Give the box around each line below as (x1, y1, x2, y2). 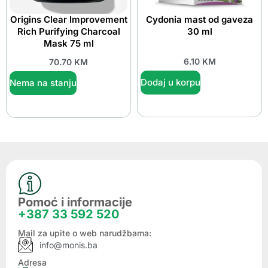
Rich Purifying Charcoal (17, 26, 120, 38)
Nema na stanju (10, 77, 77, 89)
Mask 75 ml (43, 38, 94, 50)
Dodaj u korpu (141, 76, 200, 88)
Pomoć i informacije (18, 194, 132, 209)
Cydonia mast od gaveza (146, 14, 253, 26)
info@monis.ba (39, 239, 98, 250)
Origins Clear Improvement (10, 14, 127, 26)
